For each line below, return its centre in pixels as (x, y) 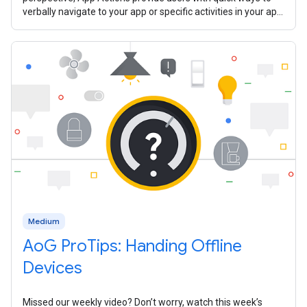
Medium (44, 221)
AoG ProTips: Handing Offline (132, 246)
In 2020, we (47, 26)
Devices (52, 268)
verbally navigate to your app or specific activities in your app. (153, 12)
